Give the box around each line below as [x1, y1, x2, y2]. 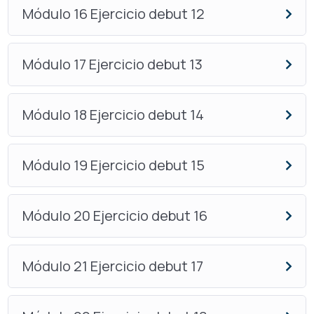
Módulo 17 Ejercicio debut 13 [22, 55, 203, 74]
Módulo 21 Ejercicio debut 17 [22, 257, 203, 276]
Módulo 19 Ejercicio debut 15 [22, 156, 205, 175]
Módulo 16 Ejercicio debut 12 [22, 4, 205, 24]
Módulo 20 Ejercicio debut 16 [22, 206, 207, 226]
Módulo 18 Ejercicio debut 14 [22, 105, 204, 125]
